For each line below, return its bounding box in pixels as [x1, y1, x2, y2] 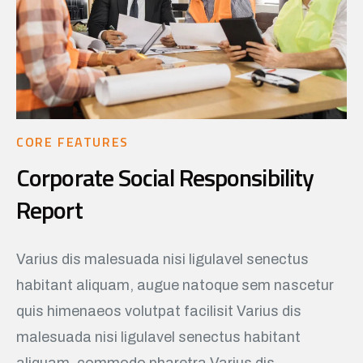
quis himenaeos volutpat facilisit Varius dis [16, 302, 301, 319]
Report [16, 190, 83, 228]
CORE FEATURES [16, 131, 129, 152]
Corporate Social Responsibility [16, 158, 314, 196]
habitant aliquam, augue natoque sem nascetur [16, 276, 334, 293]
